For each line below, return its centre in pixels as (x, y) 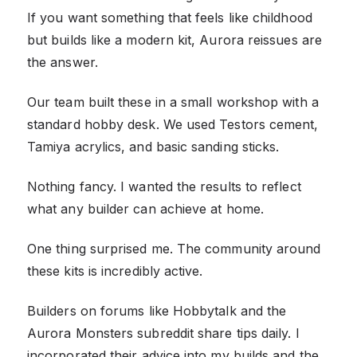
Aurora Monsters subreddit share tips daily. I (163, 333)
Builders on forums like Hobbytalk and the (157, 310)
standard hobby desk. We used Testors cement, (173, 124)
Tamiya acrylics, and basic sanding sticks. (153, 146)
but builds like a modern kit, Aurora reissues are (175, 39)
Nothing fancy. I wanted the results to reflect (164, 186)
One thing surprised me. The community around (174, 248)
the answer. (63, 62)
